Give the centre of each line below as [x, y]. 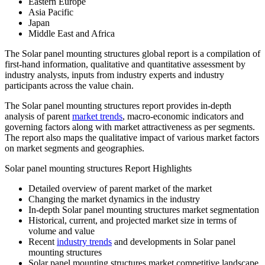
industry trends [84, 242]
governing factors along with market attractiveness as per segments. [130, 127]
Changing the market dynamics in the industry [114, 199]
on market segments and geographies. [75, 148]
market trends [97, 117]
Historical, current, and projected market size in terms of [132, 221]
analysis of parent [38, 117]
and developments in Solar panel [174, 242]
